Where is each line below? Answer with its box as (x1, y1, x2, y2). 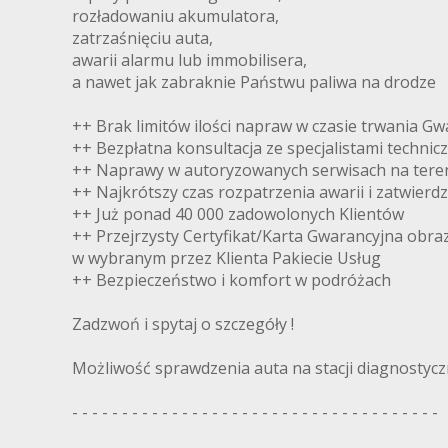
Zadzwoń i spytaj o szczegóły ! (72, 313, 294, 336)
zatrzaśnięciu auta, (72, 27, 213, 50)
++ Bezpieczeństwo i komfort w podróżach (72, 269, 391, 292)
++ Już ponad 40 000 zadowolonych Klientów (72, 203, 404, 226)
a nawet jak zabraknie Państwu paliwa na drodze (72, 71, 436, 94)
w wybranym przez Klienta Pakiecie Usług (72, 247, 381, 270)
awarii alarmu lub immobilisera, (72, 49, 307, 72)
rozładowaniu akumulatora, (72, 5, 279, 28)
